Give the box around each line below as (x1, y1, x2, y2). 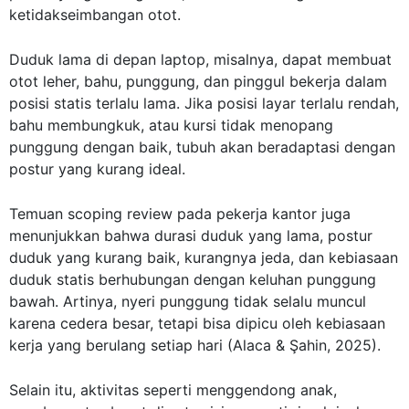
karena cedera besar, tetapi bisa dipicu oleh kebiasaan (9, 313, 385, 332)
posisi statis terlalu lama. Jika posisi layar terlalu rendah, (9, 93, 399, 112)
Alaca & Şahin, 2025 (233, 335, 372, 354)
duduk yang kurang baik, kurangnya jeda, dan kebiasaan (9, 247, 398, 267)
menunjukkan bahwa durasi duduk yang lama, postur (9, 225, 372, 245)
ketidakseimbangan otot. (9, 5, 181, 24)
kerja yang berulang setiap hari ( (9, 335, 233, 354)
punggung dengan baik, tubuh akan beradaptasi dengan (9, 137, 395, 156)
